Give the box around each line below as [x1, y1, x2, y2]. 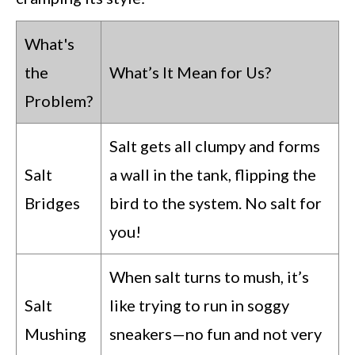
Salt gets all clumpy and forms [109, 136, 320, 156]
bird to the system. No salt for [109, 193, 322, 213]
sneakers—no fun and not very [109, 324, 322, 344]
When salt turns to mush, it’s [109, 267, 309, 287]
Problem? [25, 91, 93, 111]
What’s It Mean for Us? [109, 63, 271, 82]
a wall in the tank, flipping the [109, 165, 316, 185]
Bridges [25, 193, 80, 213]
